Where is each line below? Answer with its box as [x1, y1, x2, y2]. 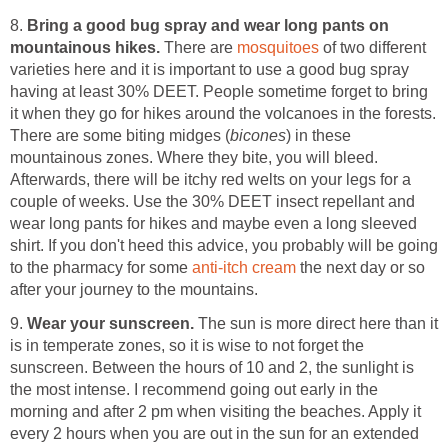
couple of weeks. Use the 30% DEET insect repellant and [10, 192, 415, 210]
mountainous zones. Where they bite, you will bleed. [10, 148, 378, 166]
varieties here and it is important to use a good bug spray [10, 60, 409, 78]
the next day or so [296, 258, 425, 276]
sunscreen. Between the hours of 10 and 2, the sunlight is [10, 358, 414, 376]
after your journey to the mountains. [10, 280, 258, 298]
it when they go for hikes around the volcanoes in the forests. [10, 104, 436, 122]
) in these [286, 126, 351, 144]
